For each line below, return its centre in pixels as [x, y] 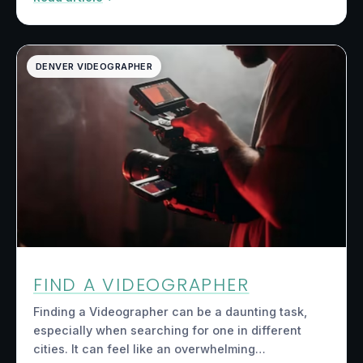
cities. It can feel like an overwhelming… [149, 348]
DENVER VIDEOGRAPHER [94, 67]
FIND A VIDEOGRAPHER [141, 285]
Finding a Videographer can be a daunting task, [170, 311]
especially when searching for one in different [167, 330]
